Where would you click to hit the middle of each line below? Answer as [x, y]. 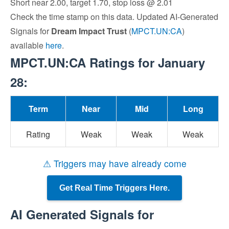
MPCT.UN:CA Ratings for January [108, 62]
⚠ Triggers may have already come [114, 163]
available [28, 45]
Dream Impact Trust [89, 31]
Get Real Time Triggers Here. [114, 188]
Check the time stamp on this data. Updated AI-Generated [114, 17]
